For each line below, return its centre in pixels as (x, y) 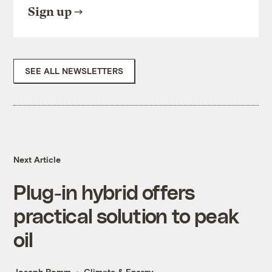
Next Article (37, 160)
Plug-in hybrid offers (104, 192)
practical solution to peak (126, 216)
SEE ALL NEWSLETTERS (74, 71)
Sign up (50, 12)
